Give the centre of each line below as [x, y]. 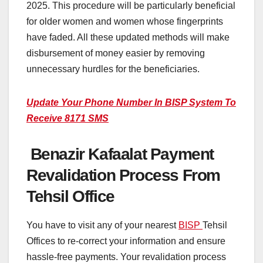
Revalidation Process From [124, 175]
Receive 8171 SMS [68, 118]
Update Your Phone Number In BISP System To [131, 102]
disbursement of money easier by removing [116, 53]
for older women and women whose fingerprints [125, 21]
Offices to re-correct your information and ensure [126, 241]
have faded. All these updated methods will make [128, 37]
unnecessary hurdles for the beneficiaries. [113, 69]
